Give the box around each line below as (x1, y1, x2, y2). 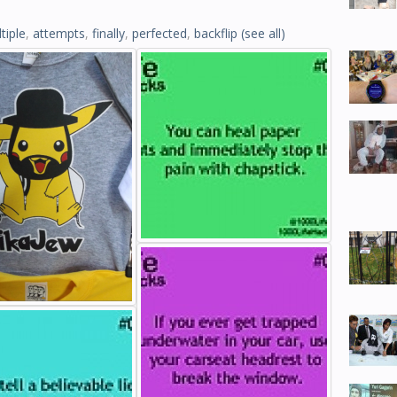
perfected (132, 25, 187, 42)
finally (92, 25, 125, 42)
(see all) (241, 25, 285, 42)
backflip (194, 25, 237, 42)
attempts (33, 25, 85, 42)
